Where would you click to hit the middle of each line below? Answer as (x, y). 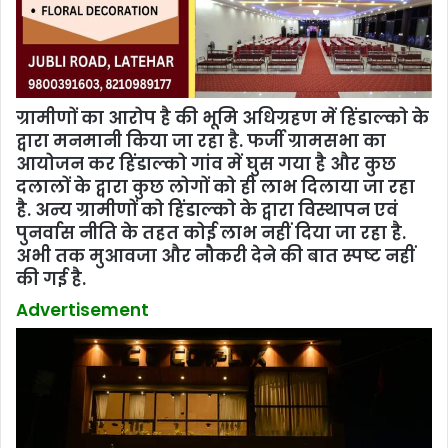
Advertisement (82, 310)
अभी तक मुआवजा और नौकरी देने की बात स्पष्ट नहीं (215, 255)
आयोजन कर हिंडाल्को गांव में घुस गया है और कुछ (206, 163)
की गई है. (51, 278)
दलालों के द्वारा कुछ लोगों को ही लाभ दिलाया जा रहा (215, 186)
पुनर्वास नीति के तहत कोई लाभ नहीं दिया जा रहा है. (211, 232)
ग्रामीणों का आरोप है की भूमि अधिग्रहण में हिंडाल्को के (222, 117)
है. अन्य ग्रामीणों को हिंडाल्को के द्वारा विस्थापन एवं (207, 209)
